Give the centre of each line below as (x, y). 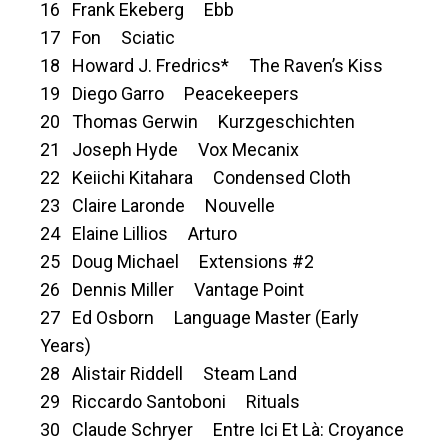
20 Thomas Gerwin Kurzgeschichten (197, 122)
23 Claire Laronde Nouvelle (157, 206)
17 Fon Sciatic (107, 38)
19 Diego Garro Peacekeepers (169, 94)
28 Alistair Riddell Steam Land (168, 374)
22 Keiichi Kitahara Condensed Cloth (195, 178)
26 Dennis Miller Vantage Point (172, 290)
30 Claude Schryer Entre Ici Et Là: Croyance (222, 430)
